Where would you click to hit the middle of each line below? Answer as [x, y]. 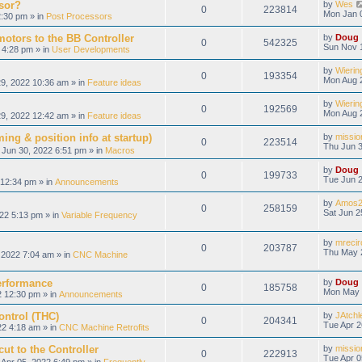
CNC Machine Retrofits [104, 327]
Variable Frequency [99, 215]
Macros [120, 150]
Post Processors [79, 16]
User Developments [91, 49]
